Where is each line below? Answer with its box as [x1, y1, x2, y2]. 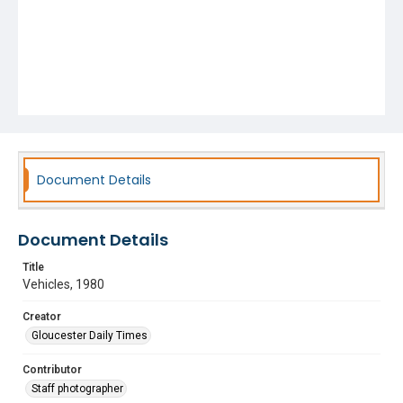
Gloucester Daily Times [31, 329, 148, 342]
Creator [22, 310, 61, 323]
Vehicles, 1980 [22, 277, 104, 291]
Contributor [22, 363, 82, 376]
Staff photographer [31, 382, 123, 395]
